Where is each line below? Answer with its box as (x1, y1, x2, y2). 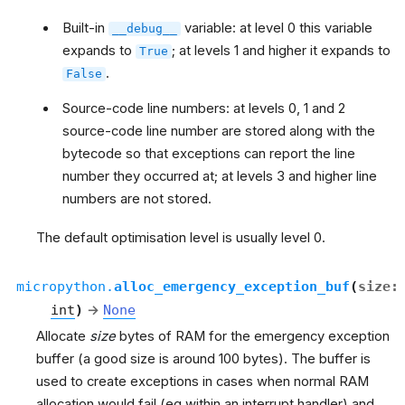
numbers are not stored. (62, 190, 212, 207)
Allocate (36, 327, 89, 344)
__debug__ (112, 21, 178, 35)
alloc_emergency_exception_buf (113, 278, 350, 294)
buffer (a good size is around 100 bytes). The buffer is (36, 350, 371, 367)
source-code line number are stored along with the (62, 122, 376, 139)
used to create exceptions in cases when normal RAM (36, 372, 369, 390)
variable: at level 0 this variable (181, 19, 373, 36)
